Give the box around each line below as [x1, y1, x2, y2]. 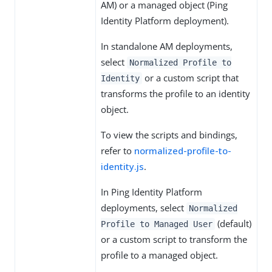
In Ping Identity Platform [101, 185, 202, 198]
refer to [101, 144, 134, 157]
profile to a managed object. [101, 248, 218, 261]
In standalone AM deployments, [101, 39, 233, 52]
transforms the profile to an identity [101, 87, 250, 100]
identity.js [101, 160, 144, 172]
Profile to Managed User [101, 219, 212, 229]
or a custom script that [141, 71, 239, 84]
